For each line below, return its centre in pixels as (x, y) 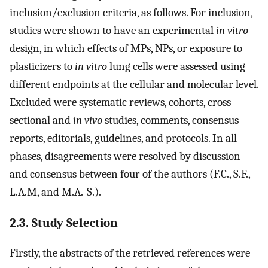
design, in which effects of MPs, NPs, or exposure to (126, 48)
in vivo (88, 120)
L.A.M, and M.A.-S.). (55, 192)
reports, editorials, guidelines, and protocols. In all (123, 138)
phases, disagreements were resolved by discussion (125, 156)
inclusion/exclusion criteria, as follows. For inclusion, (131, 12)
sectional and (41, 120)
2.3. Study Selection (64, 223)
